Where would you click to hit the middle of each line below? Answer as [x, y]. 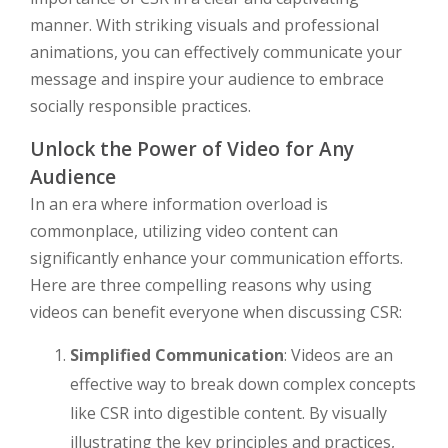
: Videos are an [338, 355]
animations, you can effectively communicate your [216, 52]
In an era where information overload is [179, 204]
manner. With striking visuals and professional [204, 25]
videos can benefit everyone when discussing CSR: [216, 312]
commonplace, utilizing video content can [184, 231]
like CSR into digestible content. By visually [228, 413]
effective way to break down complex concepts [243, 384]
